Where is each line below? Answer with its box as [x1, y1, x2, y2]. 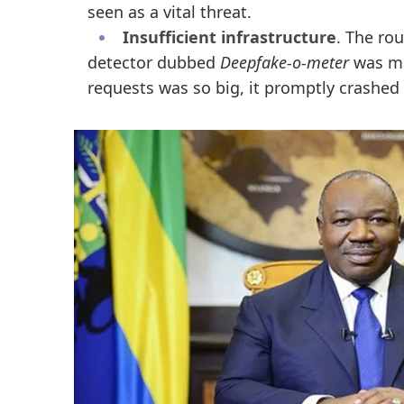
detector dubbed [87, 50, 220, 73]
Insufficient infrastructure [122, 25, 336, 48]
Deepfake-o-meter [219, 50, 349, 73]
